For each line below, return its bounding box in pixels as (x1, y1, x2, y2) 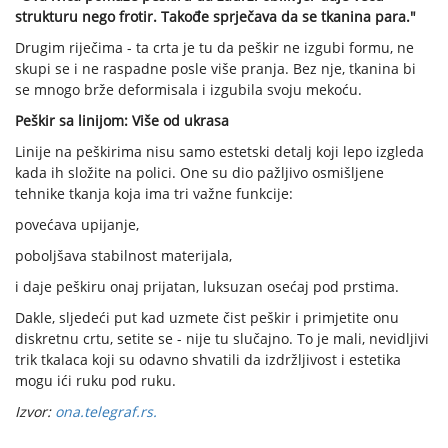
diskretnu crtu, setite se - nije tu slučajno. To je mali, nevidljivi (15, 329, 429, 349)
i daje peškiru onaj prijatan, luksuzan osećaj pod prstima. (15, 277, 399, 297)
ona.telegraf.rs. (51, 402, 157, 422)
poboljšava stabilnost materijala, (15, 246, 232, 266)
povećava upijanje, (15, 215, 139, 235)
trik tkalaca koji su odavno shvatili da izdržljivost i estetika (15, 350, 401, 370)
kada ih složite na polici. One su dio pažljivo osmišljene (15, 163, 384, 183)
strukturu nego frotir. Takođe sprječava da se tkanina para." (15, 7, 416, 27)
